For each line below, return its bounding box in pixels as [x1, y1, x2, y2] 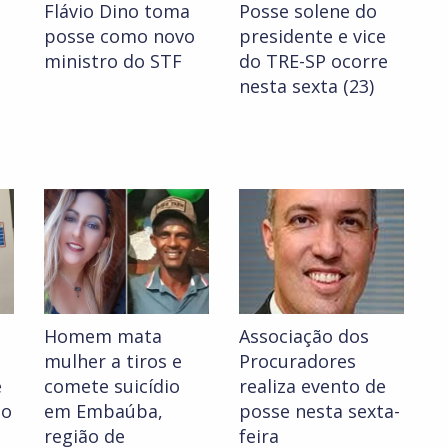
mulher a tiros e [44, 349, 182, 374]
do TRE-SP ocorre [239, 49, 388, 74]
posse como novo [44, 24, 195, 49]
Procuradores [239, 349, 356, 374]
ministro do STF [44, 49, 182, 74]
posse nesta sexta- [239, 399, 400, 424]
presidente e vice [239, 24, 386, 49]
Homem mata [44, 324, 162, 349]
